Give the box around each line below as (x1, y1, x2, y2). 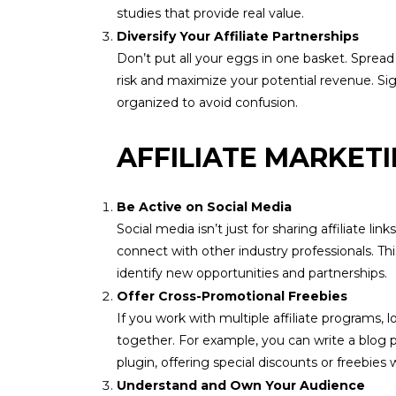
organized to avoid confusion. (117, 95, 298, 110)
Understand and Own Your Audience (117, 377, 365, 393)
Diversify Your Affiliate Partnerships (117, 28, 359, 44)
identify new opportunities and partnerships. (117, 265, 387, 281)
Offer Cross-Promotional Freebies (117, 288, 347, 304)
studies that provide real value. (117, 5, 304, 21)
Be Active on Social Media (117, 199, 292, 215)
